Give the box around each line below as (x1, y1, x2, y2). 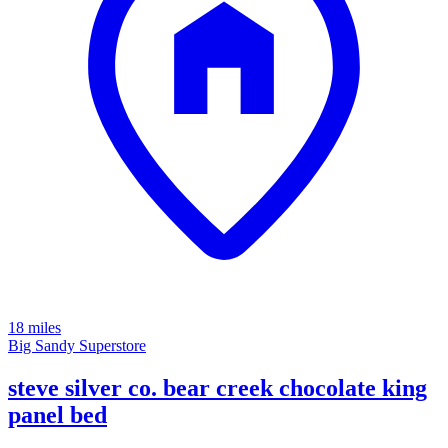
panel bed (8, 402, 107, 429)
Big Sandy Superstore (8, 337, 146, 355)
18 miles (8, 319, 61, 337)
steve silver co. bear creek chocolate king (8, 375, 427, 402)
